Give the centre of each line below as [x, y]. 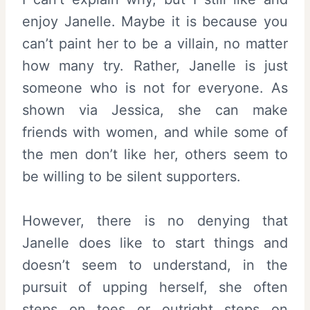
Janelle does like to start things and [155, 243]
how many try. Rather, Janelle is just [155, 66]
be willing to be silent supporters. [131, 177]
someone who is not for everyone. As [155, 88]
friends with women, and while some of [155, 133]
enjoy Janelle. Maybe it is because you [155, 22]
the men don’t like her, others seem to [155, 155]
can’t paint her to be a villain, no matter [155, 44]
